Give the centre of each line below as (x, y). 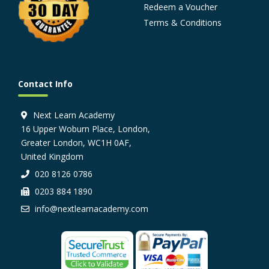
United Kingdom (52, 157)
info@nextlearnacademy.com (92, 209)
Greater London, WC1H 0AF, (76, 143)
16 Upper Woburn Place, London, (86, 129)
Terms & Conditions (183, 22)
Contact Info (45, 84)
